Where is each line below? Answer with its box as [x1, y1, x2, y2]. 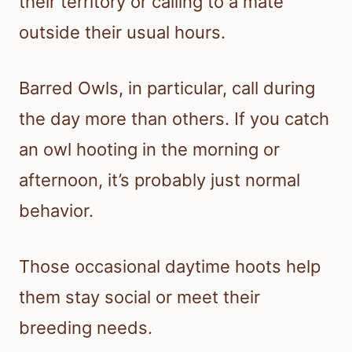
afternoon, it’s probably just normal [19, 170, 300, 191]
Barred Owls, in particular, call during [19, 78, 315, 99]
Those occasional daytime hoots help [19, 256, 321, 277]
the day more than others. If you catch [19, 108, 329, 130]
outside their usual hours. [19, 22, 225, 43]
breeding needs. [19, 317, 152, 339]
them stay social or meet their [19, 287, 260, 308]
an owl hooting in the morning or [19, 139, 280, 160]
